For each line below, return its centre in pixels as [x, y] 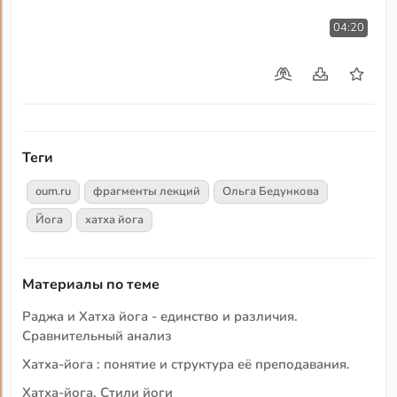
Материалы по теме [91, 285]
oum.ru [54, 192]
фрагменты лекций [147, 192]
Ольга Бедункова [271, 192]
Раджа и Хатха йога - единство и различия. [160, 317]
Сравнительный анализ [97, 336]
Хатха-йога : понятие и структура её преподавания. [187, 365]
